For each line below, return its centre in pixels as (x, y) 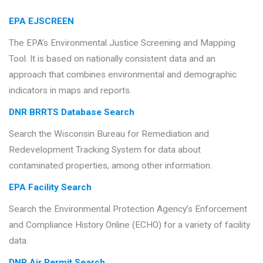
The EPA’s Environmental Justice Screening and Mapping (122, 43)
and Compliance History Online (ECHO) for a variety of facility (129, 225)
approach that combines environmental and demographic (123, 74)
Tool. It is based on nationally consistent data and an (112, 58)
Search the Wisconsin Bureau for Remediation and (109, 134)
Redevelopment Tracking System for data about (105, 149)
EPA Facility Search (50, 187)
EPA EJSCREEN (41, 21)
